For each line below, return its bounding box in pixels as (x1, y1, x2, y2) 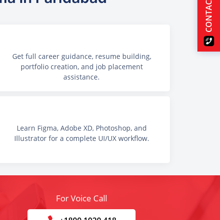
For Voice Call (56, 192, 107, 204)
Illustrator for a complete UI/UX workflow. (14, 134, 149, 143)
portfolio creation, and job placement (20, 62, 143, 71)
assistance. (63, 72, 100, 82)
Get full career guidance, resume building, (12, 52, 151, 61)
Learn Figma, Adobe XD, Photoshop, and (16, 123, 147, 133)
